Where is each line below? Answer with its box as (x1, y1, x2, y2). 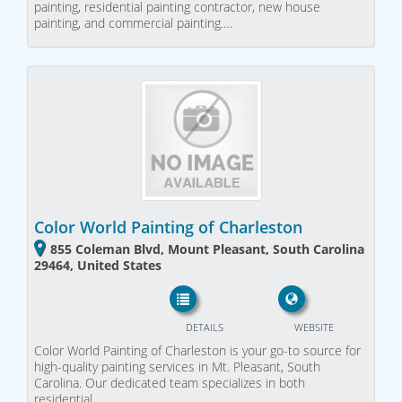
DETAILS (185, 320, 223, 335)
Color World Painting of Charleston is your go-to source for (34, 342, 361, 360)
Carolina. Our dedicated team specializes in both (34, 374, 305, 392)
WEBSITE (293, 320, 334, 335)
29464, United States (34, 256, 162, 274)
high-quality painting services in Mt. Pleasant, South (34, 358, 320, 376)
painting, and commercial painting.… (34, 14, 232, 32)
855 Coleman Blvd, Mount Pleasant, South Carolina (50, 240, 364, 258)
